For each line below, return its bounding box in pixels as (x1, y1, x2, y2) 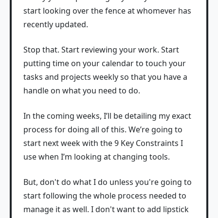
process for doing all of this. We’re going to (23, 124, 182, 135)
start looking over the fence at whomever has (23, 5, 191, 16)
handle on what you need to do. (23, 85, 140, 96)
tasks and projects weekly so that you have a (23, 71, 187, 82)
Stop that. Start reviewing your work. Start (23, 44, 179, 55)
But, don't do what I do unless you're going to (23, 176, 192, 187)
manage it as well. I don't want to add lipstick (23, 203, 189, 215)
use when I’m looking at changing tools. (23, 151, 170, 162)
